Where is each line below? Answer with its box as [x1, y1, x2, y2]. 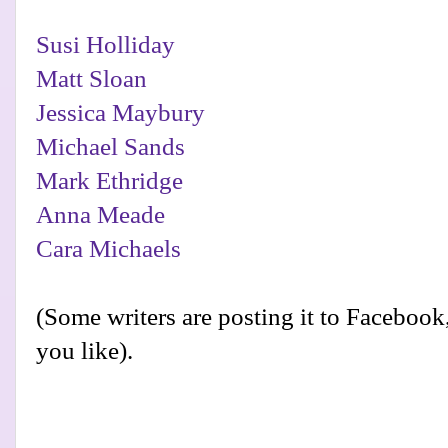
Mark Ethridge [36, 166, 183, 194]
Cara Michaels [36, 234, 181, 262]
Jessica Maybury [36, 98, 205, 126]
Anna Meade [36, 200, 165, 228]
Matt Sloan [36, 64, 147, 92]
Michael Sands [36, 132, 185, 160]
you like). [36, 336, 133, 364]
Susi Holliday [36, 30, 175, 58]
